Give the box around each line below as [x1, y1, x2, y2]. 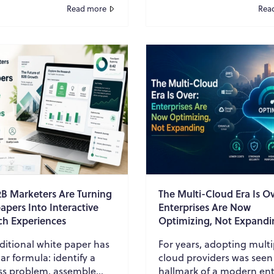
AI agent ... [158, 13, 207, 28]
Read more [67, 2, 106, 14]
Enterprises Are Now [158, 199, 251, 214]
